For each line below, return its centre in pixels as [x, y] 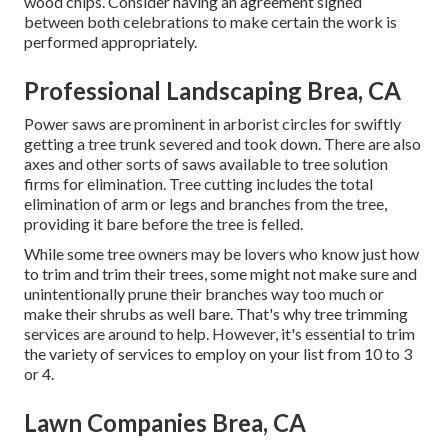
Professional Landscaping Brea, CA [212, 91]
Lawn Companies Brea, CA [165, 423]
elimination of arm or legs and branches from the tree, [205, 204]
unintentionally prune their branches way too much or [204, 294]
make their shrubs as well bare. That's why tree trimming [216, 314]
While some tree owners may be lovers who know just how [221, 254]
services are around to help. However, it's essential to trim [219, 334]
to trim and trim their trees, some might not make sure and [220, 274]
